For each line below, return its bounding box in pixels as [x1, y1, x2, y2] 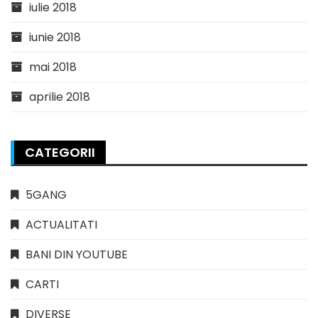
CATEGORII [25, 143, 95, 161]
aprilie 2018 [29, 88, 90, 105]
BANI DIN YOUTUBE [26, 246, 128, 263]
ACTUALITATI [26, 216, 97, 233]
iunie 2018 [29, 28, 81, 45]
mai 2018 [29, 58, 77, 75]
